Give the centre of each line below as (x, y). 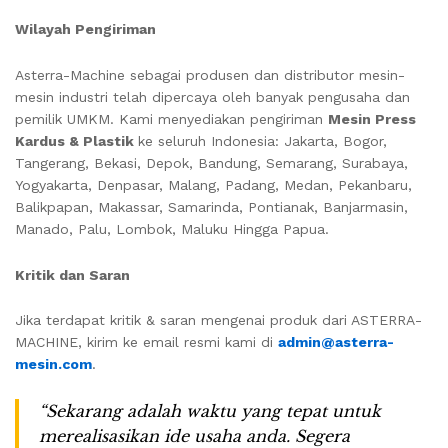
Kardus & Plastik (76, 140)
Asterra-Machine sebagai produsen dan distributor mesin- (210, 74)
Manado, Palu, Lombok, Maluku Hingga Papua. (172, 228)
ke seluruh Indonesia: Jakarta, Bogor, (262, 140)
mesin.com (53, 364)
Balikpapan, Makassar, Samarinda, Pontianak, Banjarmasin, (211, 206)
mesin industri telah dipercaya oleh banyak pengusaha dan (212, 96)
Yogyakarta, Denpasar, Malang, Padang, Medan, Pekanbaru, (213, 184)
